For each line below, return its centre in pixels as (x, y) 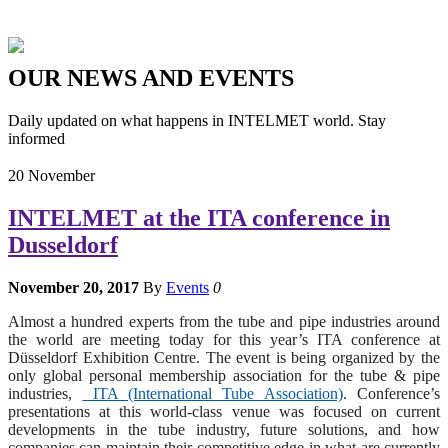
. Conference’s (391, 394)
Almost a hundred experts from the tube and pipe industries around (224, 322)
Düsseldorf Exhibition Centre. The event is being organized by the (224, 358)
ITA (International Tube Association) (212, 394)
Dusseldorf (63, 245)
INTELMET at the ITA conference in (199, 218)
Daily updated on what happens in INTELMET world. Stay (197, 120)
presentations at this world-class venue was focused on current (224, 412)
